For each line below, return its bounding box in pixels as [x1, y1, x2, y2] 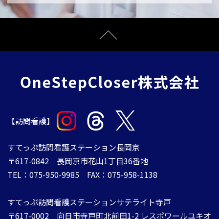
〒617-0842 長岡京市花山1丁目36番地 [7, 155, 148, 167]
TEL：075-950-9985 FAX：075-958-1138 [7, 169, 157, 181]
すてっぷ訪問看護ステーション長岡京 [7, 141, 140, 153]
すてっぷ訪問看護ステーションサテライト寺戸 [7, 196, 171, 208]
